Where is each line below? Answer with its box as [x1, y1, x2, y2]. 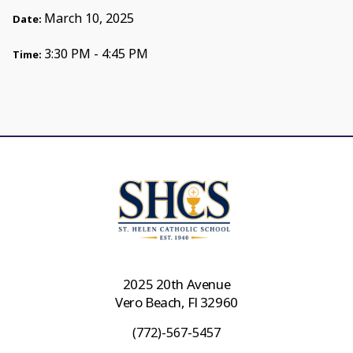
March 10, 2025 [43, 9, 134, 28]
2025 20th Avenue [122, 275, 231, 294]
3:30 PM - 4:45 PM [43, 45, 148, 63]
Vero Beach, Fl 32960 [115, 293, 238, 312]
